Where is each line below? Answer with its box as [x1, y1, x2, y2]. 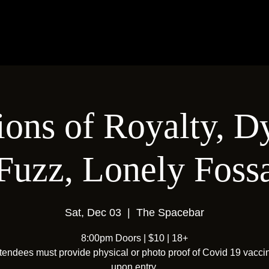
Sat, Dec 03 [65, 207, 121, 219]
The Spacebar [136, 207, 204, 219]
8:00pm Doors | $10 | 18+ [81, 233, 188, 243]
